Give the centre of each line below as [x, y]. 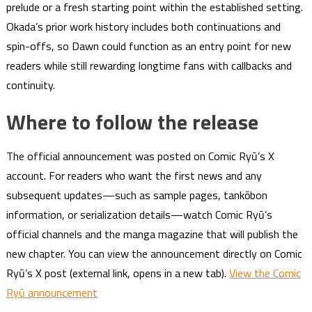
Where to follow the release [132, 122]
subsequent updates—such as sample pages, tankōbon [136, 195]
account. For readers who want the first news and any [134, 176]
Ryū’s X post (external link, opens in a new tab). [117, 273]
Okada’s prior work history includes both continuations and [143, 27]
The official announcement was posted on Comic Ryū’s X [140, 156]
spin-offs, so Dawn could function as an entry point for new [148, 46]
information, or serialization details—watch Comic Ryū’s [139, 215]
